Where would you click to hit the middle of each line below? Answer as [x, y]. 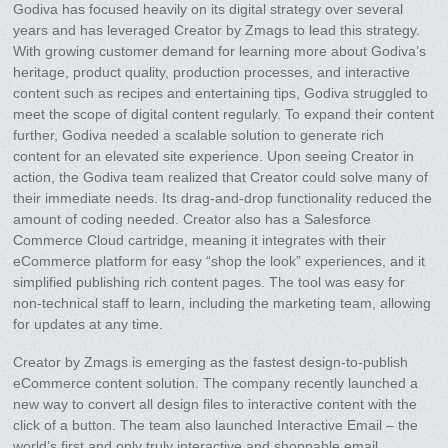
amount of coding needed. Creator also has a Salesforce [192, 218]
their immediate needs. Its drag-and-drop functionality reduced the [223, 197]
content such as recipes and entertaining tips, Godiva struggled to [221, 92]
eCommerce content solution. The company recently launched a [216, 383]
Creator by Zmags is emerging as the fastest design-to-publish [211, 362]
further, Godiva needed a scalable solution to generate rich [199, 134]
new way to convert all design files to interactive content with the [215, 404]
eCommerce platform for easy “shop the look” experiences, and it [219, 260]
